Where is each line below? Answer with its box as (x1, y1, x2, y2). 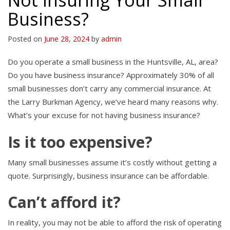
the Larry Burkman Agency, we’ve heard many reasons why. (8, 97, 218, 107)
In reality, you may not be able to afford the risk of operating (8, 217, 222, 228)
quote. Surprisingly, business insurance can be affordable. (8, 170, 209, 181)
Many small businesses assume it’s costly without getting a (8, 157, 217, 167)
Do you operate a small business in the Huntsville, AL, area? (8, 56, 218, 67)
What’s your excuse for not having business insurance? (8, 110, 200, 121)
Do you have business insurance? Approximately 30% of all (8, 70, 214, 81)
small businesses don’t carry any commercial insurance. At (8, 83, 211, 94)
